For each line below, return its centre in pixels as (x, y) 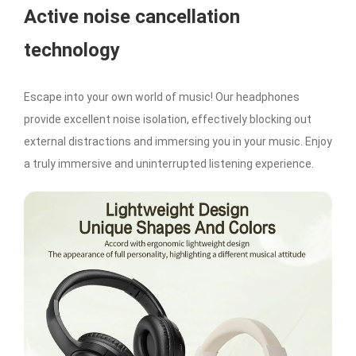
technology (72, 50)
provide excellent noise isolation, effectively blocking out (168, 120)
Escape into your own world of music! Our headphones (162, 97)
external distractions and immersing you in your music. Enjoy (178, 142)
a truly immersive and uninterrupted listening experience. (169, 164)
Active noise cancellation (132, 17)
